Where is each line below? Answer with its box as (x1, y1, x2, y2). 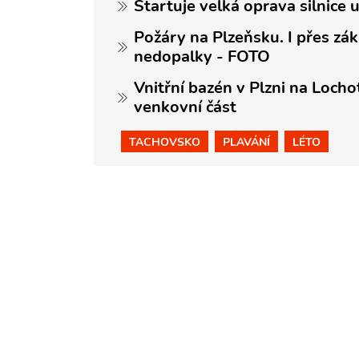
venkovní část (134, 95, 236, 118)
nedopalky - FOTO (134, 45, 270, 67)
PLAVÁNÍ (223, 133, 270, 150)
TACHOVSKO (129, 133, 200, 150)
